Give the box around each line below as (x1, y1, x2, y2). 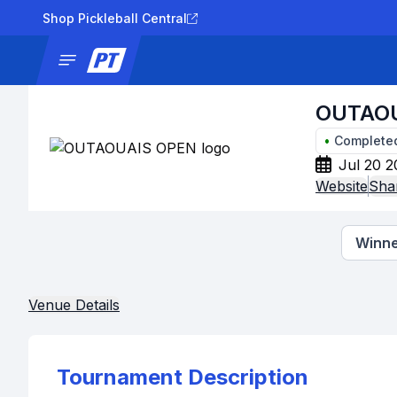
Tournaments (213, 52, 296, 67)
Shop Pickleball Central (43, 11, 187, 26)
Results (310, 52, 356, 67)
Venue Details (28, 296, 120, 314)
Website (315, 177, 368, 195)
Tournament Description (57, 364, 308, 390)
